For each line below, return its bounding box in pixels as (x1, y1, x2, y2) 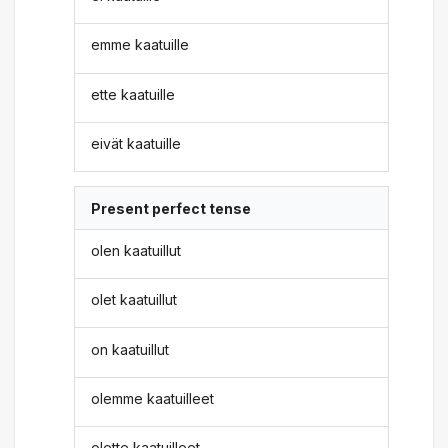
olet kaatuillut (91, 291, 178, 309)
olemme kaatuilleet (91, 390, 215, 407)
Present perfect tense (91, 199, 252, 217)
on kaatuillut (91, 340, 170, 358)
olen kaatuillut (91, 241, 182, 259)
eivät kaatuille (91, 135, 182, 153)
